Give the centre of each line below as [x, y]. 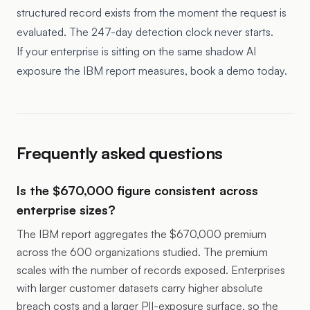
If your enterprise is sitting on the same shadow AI [136, 51]
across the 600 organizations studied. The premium [142, 252]
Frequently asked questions [120, 153]
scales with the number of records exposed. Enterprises [151, 270]
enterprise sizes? [66, 210]
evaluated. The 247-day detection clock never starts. [145, 32]
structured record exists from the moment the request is [152, 12]
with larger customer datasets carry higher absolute [140, 288]
